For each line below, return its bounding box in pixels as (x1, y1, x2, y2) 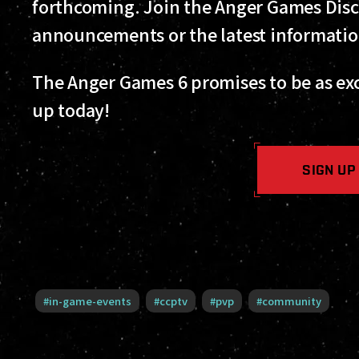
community (262, 292, 321, 309)
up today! (32, 96, 114, 122)
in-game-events (49, 292, 131, 309)
